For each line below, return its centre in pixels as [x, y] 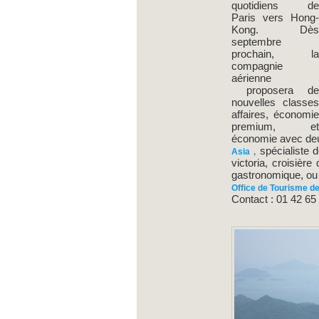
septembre [256, 42]
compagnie [257, 66]
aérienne [251, 78]
